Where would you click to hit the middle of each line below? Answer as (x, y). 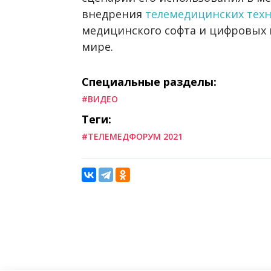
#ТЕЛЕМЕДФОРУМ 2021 (132, 137)
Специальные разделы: (149, 82)
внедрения (113, 14)
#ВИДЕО (100, 99)
